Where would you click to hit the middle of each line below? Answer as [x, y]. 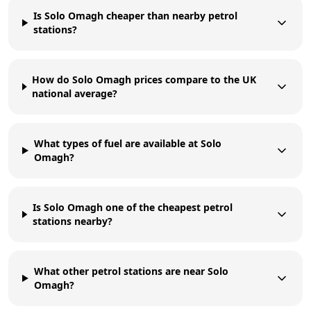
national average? [75, 93]
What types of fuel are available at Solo [127, 143]
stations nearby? [73, 221]
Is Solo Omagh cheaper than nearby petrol [136, 15]
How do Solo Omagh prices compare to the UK [144, 79]
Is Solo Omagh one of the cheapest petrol [133, 207]
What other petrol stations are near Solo [131, 271]
